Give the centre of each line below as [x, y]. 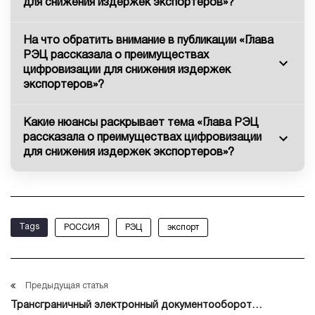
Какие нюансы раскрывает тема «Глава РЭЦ [141, 123]
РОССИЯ [82, 228]
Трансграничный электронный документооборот [131, 306]
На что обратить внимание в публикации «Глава [148, 41]
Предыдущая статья [67, 286]
